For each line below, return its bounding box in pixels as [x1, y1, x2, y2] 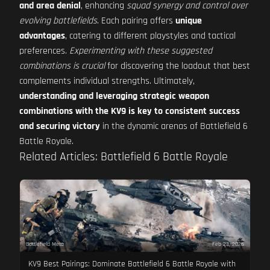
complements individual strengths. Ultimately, [19, 75, 195, 87]
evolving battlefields [19, 14, 97, 27]
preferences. [19, 45, 69, 57]
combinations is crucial [19, 60, 105, 72]
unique [175, 14, 202, 27]
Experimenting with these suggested [69, 45, 212, 57]
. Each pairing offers [97, 14, 175, 27]
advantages [19, 30, 65, 42]
